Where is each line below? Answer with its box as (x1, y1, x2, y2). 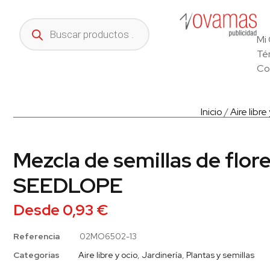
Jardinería (142, 249, 182, 260)
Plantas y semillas (186, 249, 254, 260)
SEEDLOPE (13, 171, 123, 199)
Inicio (200, 105, 222, 118)
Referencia (13, 231, 61, 242)
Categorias (13, 249, 60, 260)
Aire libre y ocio (78, 249, 137, 260)
